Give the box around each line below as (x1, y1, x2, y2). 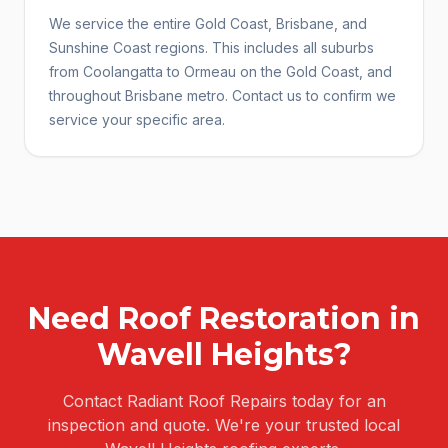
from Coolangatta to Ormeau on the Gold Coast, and (49, 63, 392, 80)
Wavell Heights (96, 336, 334, 373)
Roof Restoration (118, 300, 381, 337)
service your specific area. (49, 111, 225, 128)
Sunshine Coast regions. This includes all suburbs (49, 39, 374, 56)
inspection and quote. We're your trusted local (48, 415, 400, 435)
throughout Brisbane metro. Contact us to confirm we (49, 87, 396, 104)
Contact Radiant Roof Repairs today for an (62, 391, 386, 411)
